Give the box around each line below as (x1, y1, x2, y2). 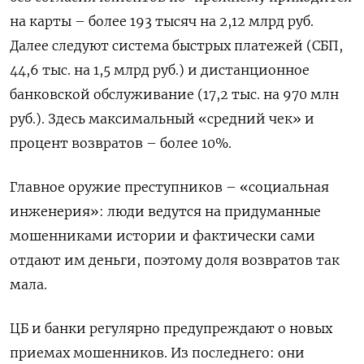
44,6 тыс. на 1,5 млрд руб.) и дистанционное (10, 61, 310, 78)
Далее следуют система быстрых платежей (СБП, (10, 37, 343, 54)
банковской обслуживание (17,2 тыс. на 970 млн (10, 85, 339, 102)
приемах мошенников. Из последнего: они (10, 344, 305, 361)
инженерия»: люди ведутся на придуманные (10, 202, 321, 219)
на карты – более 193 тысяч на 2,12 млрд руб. (10, 12, 314, 29)
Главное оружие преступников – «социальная (10, 178, 329, 195)
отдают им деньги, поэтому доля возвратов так (10, 251, 340, 268)
